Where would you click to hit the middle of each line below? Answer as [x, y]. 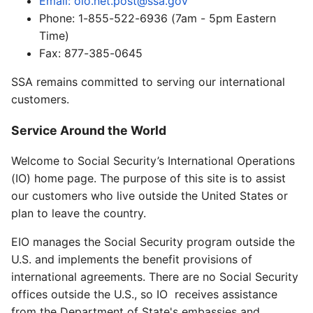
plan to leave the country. [79, 213]
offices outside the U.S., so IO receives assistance [144, 294]
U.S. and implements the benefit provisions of [132, 260]
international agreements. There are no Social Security [155, 277]
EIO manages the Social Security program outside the [153, 242]
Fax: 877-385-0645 [91, 53]
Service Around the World [89, 130]
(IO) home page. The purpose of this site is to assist [148, 179]
